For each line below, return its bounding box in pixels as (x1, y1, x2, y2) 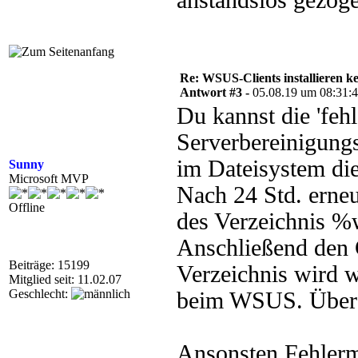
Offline (9, 201, 45, 214)
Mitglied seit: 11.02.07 (9, 272, 121, 286)
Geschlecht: (9, 287, 71, 300)
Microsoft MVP (9, 172, 89, 185)
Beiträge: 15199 (9, 258, 89, 272)
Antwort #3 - (180, 86, 253, 99)
